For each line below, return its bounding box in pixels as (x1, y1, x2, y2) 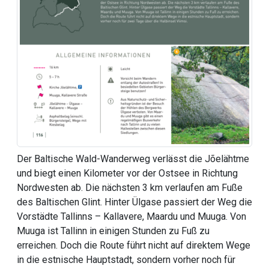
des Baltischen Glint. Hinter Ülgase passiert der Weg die (17, 196, 252, 208)
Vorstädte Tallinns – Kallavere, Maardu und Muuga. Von (17, 211, 246, 223)
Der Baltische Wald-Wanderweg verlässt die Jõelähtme (17, 153, 249, 165)
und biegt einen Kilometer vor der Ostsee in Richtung (17, 168, 238, 180)
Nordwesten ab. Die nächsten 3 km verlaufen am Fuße (17, 182, 243, 194)
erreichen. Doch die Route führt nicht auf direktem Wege (17, 240, 250, 252)
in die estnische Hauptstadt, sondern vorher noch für (17, 254, 235, 266)
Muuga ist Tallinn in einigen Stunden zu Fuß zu (17, 225, 210, 237)
